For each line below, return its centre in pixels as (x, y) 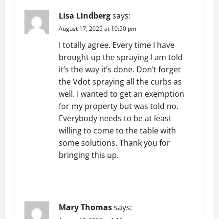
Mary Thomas (85, 207)
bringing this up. (89, 155)
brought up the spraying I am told (121, 57)
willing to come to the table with (117, 131)
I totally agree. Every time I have (117, 45)
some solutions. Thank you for (114, 143)
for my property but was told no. (119, 106)
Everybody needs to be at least (115, 118)
